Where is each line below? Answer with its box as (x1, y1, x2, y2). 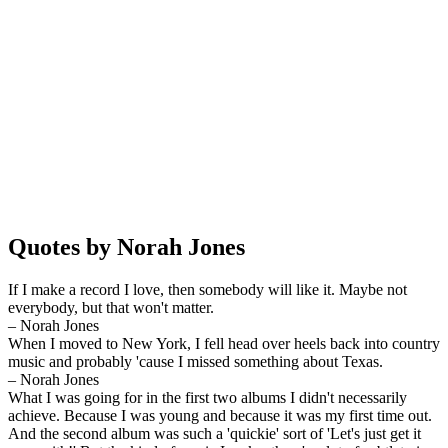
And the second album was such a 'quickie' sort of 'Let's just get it (8, 424, 421, 442)
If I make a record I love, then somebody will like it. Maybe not (8, 280, 407, 298)
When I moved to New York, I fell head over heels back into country (8, 334, 440, 352)
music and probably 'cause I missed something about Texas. (8, 352, 383, 370)
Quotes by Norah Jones (8, 233, 245, 260)
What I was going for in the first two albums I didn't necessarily (8, 388, 407, 406)
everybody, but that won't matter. (8, 298, 214, 316)
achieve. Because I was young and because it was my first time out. (8, 406, 432, 424)
